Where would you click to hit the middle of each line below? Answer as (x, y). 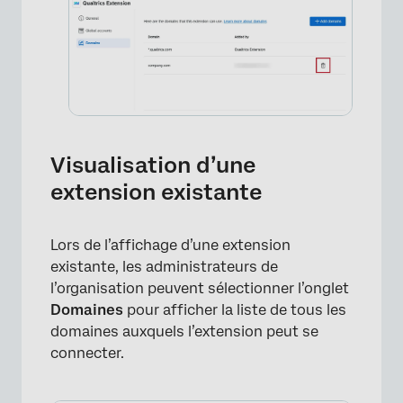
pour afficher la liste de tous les (235, 309)
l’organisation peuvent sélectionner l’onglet (200, 288)
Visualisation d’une (153, 165)
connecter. (87, 353)
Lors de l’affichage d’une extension (170, 245)
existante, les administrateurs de (164, 266)
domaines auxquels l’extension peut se (184, 331)
